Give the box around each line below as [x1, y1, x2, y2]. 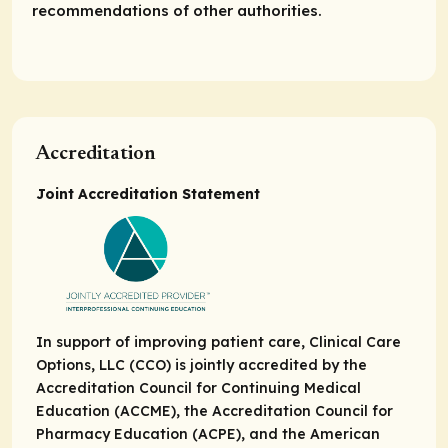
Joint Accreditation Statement [36, 185, 260, 204]
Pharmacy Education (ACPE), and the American [36, 425, 380, 444]
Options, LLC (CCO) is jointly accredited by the [36, 356, 367, 375]
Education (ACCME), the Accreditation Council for [36, 402, 393, 421]
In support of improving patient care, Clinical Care [36, 333, 401, 352]
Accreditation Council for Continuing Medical [36, 379, 361, 398]
